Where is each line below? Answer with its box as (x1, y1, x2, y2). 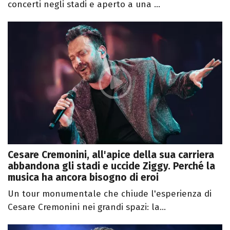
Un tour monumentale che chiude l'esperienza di (8, 188, 212, 199)
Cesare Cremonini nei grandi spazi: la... (8, 201, 166, 213)
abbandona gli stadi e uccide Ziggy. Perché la (8, 160, 215, 172)
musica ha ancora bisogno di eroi (8, 171, 159, 183)
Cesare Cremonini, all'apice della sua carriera (8, 148, 214, 161)
